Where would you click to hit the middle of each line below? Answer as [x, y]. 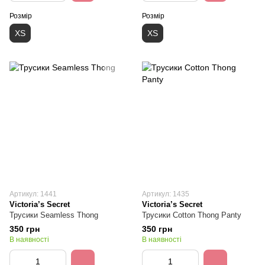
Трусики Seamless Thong [54, 215]
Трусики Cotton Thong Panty [192, 215]
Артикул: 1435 [166, 194]
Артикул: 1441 [33, 194]
